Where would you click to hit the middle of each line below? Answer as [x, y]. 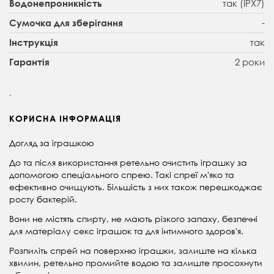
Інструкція [34, 42]
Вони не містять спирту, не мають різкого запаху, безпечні [133, 218]
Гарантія [29, 61]
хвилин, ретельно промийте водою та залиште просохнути [136, 262]
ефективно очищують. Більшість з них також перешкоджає [136, 187]
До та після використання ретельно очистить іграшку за [128, 162]
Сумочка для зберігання [66, 22]
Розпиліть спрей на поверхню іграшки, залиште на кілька [133, 250]
